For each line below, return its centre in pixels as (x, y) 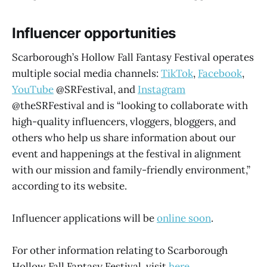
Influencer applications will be (84, 218)
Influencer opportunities (94, 33)
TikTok (177, 73)
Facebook (220, 73)
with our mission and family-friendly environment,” (131, 170)
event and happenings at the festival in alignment (127, 153)
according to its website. (69, 186)
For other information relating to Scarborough (120, 250)
